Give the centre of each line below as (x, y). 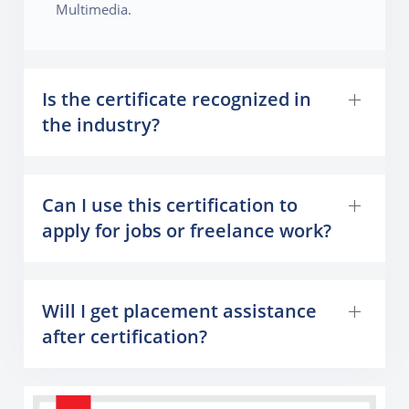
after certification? (125, 337)
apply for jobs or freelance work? (187, 231)
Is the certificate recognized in (177, 100)
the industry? (101, 125)
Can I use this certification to (170, 205)
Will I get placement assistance (180, 311)
